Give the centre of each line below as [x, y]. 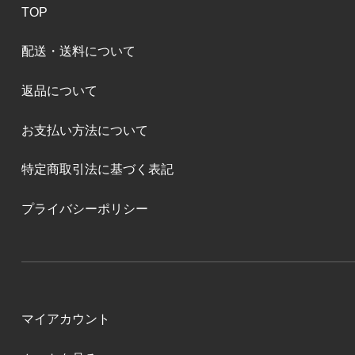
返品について [59, 90]
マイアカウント [65, 319]
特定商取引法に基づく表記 [97, 170]
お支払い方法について [84, 130]
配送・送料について [78, 52]
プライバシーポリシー [84, 208]
